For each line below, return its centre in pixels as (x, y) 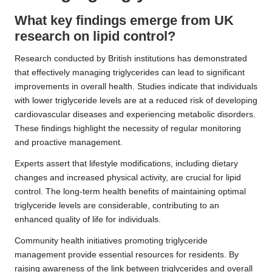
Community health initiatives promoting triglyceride (111, 241)
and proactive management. (69, 143)
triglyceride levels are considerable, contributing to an (117, 206)
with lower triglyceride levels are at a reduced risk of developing (136, 101)
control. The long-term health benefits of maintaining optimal (130, 192)
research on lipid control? (95, 36)
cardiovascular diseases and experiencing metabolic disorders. (135, 115)
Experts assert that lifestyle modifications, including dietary (126, 164)
